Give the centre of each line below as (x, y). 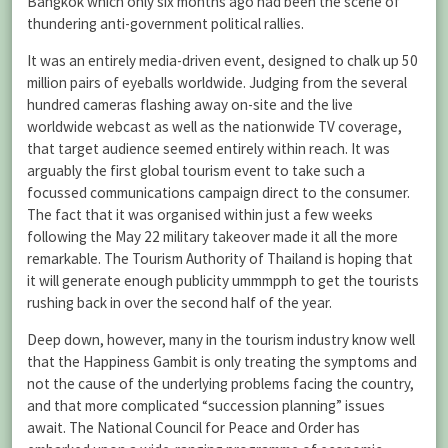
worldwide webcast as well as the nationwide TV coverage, (214, 127)
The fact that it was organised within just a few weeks (200, 215)
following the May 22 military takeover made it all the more (212, 237)
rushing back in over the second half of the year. (179, 303)
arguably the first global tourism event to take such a (196, 171)
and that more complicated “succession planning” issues (206, 406)
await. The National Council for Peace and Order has (193, 428)
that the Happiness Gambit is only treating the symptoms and (222, 362)
